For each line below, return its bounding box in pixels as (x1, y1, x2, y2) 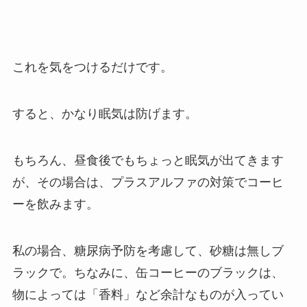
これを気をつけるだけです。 (12, 60, 173, 75)
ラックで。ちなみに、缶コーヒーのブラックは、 (12, 265, 284, 280)
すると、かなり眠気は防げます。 (12, 106, 197, 121)
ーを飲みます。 (12, 197, 99, 211)
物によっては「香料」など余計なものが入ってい (12, 287, 284, 302)
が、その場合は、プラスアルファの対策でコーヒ (12, 175, 284, 189)
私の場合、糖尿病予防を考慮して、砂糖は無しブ (12, 243, 284, 258)
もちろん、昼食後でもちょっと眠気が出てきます (12, 153, 284, 167)
